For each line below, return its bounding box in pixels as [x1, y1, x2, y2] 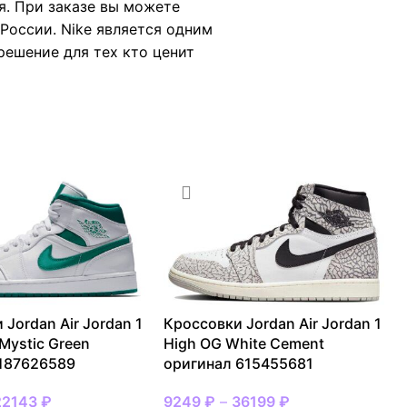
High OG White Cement [164, 334, 325, 353]
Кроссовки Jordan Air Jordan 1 [164, 314, 382, 333]
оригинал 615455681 [164, 354, 314, 373]
